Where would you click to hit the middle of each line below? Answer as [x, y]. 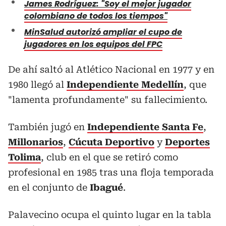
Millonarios [36, 142]
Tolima [24, 157]
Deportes [187, 142]
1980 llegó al [37, 84]
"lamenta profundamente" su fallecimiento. [108, 99]
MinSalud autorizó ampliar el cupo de [103, 32]
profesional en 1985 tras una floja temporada [111, 172]
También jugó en [48, 127]
